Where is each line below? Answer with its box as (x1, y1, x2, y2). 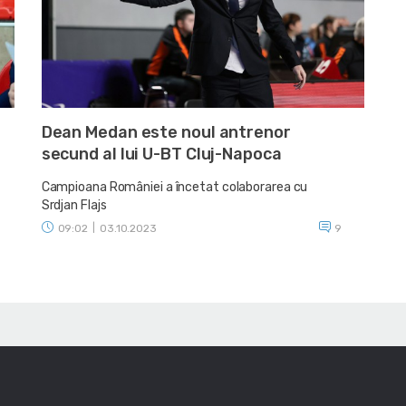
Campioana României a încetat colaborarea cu (41, 179, 308, 195)
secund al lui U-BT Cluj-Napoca (41, 143, 282, 164)
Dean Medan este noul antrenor (41, 121, 291, 142)
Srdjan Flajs (41, 197, 107, 213)
